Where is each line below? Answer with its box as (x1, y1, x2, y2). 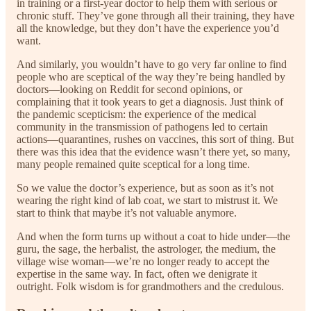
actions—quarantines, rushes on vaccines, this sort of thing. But (17, 133, 294, 146)
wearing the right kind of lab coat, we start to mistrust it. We (17, 194, 278, 207)
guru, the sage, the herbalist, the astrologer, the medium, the (17, 243, 276, 255)
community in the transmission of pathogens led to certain (17, 121, 268, 133)
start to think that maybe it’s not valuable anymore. (17, 207, 237, 219)
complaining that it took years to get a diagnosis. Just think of (17, 96, 283, 108)
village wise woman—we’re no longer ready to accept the (17, 255, 269, 268)
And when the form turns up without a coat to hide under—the (17, 230, 290, 243)
